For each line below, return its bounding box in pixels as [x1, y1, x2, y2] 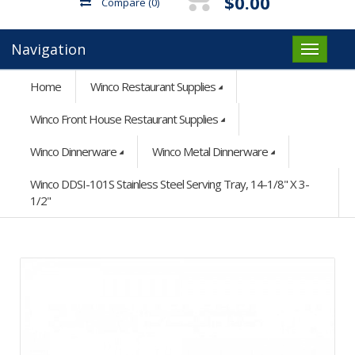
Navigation [11, 39, 86, 59]
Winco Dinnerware [30, 143, 116, 159]
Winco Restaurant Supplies [90, 78, 216, 94]
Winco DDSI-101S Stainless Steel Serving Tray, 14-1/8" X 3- [30, 175, 309, 192]
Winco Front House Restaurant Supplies [30, 110, 218, 127]
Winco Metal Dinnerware [152, 143, 268, 159]
